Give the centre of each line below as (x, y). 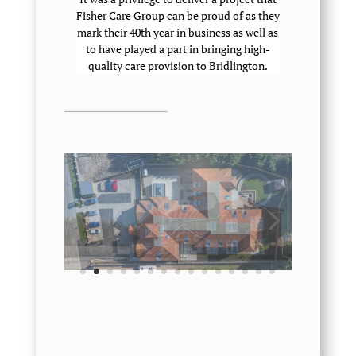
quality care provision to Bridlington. (178, 66)
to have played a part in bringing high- (178, 49)
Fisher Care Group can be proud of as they (178, 15)
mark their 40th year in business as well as (178, 32)
